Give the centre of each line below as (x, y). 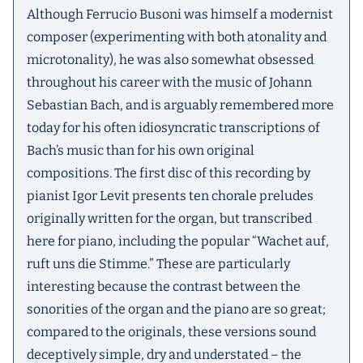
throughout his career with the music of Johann (169, 82)
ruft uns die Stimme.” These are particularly (158, 264)
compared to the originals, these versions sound (171, 332)
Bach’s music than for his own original (141, 150)
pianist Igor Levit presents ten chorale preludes (170, 196)
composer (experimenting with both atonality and (177, 37)
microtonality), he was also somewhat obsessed (170, 60)
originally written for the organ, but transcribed (169, 218)
